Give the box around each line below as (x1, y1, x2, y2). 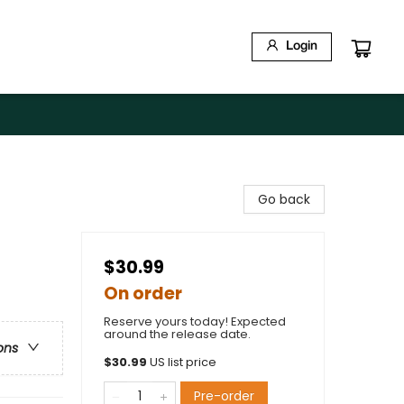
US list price (150, 354, 216, 370)
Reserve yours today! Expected (104, 313, 286, 330)
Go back (258, 190, 310, 208)
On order (104, 281, 182, 306)
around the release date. (104, 326, 251, 343)
